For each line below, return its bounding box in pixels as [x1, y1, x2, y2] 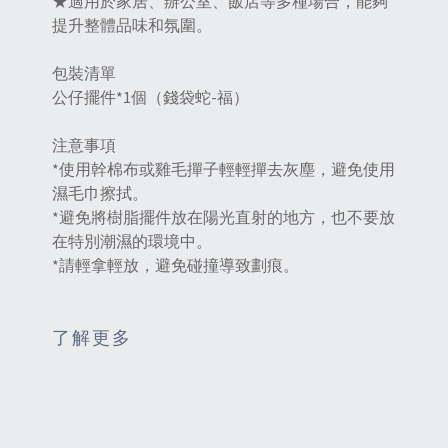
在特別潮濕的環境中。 [52, 231, 212, 252]
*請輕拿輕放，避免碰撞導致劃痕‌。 [52, 255, 299, 276]
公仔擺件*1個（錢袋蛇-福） [52, 87, 249, 108]
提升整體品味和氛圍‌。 [52, 15, 212, 36]
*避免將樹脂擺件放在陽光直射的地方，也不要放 [52, 207, 395, 228]
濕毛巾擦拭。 [52, 183, 148, 204]
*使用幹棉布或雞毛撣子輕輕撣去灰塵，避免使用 [52, 159, 395, 180]
